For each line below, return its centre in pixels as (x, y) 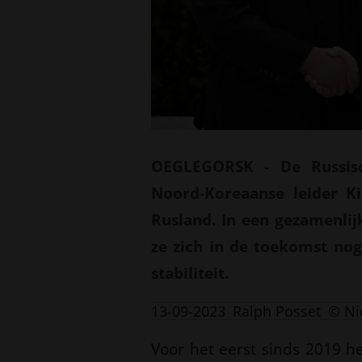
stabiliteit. (190, 273)
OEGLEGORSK (202, 166)
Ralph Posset (277, 311)
